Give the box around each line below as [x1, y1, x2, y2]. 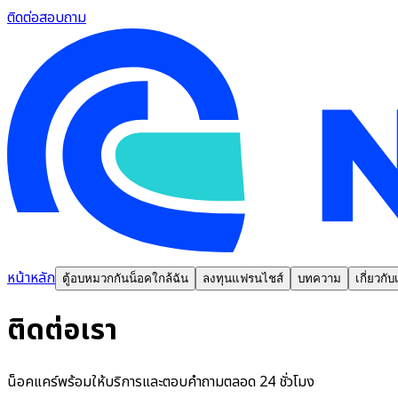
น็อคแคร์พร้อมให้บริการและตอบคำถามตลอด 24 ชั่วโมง [7, 370, 314, 393]
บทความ [298, 271, 341, 285]
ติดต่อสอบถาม [7, 7, 86, 28]
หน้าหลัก [7, 267, 55, 289]
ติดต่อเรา [7, 309, 117, 353]
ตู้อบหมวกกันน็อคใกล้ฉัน [62, 271, 188, 285]
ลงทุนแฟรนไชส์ [203, 271, 283, 285]
